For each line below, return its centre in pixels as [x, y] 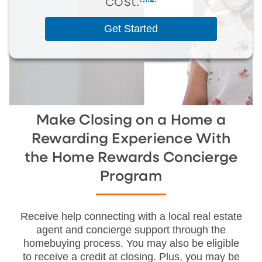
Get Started [131, 28]
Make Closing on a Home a [131, 120]
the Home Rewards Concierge [131, 158]
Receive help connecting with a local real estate [131, 216]
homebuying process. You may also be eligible [131, 243]
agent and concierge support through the [131, 230]
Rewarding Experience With [131, 139]
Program [131, 176]
